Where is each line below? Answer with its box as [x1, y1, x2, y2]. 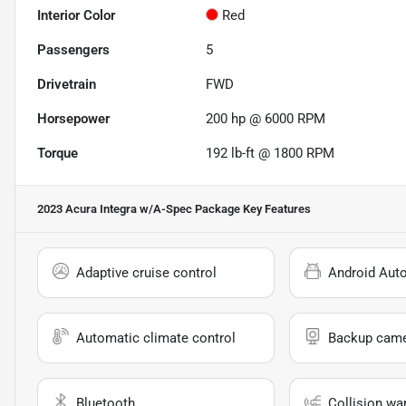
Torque [37, 145, 78, 162]
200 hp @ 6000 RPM [206, 111, 326, 128]
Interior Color [37, 7, 115, 24]
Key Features [240, 202, 311, 217]
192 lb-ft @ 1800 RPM [206, 145, 335, 162]
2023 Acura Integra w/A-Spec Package [37, 202, 240, 217]
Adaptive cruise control [76, 265, 217, 282]
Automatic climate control [76, 330, 236, 347]
